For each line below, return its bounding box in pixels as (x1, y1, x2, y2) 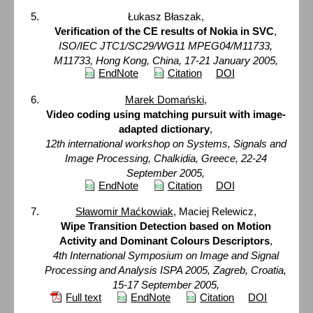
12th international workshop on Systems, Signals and (45, 137, 286, 150)
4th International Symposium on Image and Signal (52, 249, 279, 262)
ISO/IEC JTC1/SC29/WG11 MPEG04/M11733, (59, 39, 273, 52)
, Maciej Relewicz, (173, 205, 256, 218)
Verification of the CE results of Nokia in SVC (54, 24, 275, 37)
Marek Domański (124, 93, 204, 105)
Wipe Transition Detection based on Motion (60, 220, 271, 233)
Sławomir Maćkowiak (75, 205, 173, 218)
